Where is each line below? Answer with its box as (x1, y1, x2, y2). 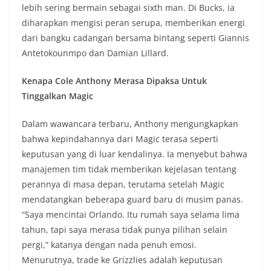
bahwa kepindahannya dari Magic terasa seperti (22, 133, 218, 145)
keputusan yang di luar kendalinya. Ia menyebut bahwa (22, 148, 247, 160)
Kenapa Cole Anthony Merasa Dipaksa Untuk (22, 75, 207, 87)
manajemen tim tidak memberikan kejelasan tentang (22, 163, 237, 175)
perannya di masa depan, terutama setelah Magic (22, 178, 224, 191)
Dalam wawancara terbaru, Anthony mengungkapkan (22, 118, 238, 130)
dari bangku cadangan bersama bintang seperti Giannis (22, 32, 249, 44)
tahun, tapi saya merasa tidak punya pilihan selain (22, 224, 227, 236)
